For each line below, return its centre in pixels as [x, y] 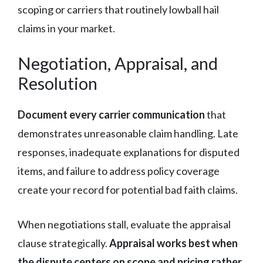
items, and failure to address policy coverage [119, 171]
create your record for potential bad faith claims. [128, 189]
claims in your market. [66, 28]
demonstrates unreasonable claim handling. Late [128, 133]
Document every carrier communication [111, 114]
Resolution [58, 83]
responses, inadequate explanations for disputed [129, 152]
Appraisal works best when [173, 243]
